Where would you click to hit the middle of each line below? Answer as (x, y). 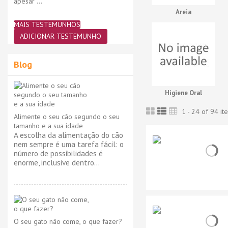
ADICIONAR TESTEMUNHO (61, 36)
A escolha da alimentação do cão (68, 135)
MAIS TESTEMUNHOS (47, 24)
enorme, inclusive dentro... (57, 162)
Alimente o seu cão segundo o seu (67, 117)
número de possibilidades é (58, 153)
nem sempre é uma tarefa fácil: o (69, 144)
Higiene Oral (184, 93)
